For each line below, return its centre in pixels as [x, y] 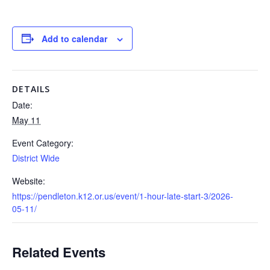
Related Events [59, 252]
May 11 [26, 120]
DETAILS [31, 89]
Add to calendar [74, 38]
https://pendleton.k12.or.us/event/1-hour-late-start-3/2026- [123, 196]
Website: [29, 181]
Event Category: [43, 143]
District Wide [36, 158]
